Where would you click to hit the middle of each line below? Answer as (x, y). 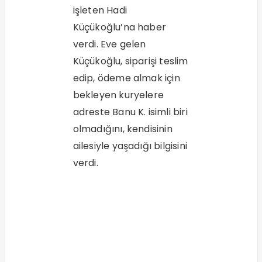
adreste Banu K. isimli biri (130, 112)
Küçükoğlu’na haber (120, 27)
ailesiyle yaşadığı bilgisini (130, 146)
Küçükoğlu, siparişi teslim (130, 61)
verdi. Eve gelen (109, 44)
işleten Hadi (100, 11)
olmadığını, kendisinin (123, 129)
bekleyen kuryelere (118, 95)
